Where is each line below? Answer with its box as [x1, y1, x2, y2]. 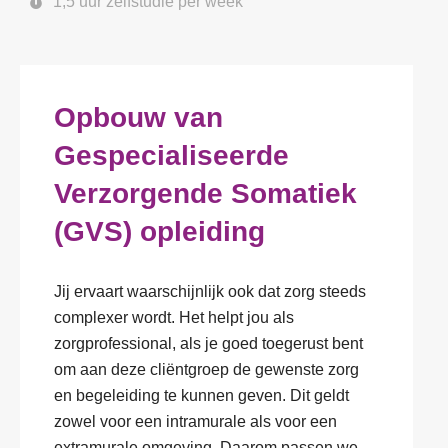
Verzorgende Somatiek [54, 178, 357, 209]
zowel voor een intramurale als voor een [54, 413, 337, 430]
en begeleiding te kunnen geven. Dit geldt [54, 387, 349, 404]
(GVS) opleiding [54, 216, 265, 247]
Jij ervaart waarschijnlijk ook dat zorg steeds [54, 283, 366, 300]
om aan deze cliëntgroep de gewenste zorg [54, 361, 359, 378]
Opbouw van [54, 102, 223, 133]
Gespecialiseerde [54, 140, 289, 171]
